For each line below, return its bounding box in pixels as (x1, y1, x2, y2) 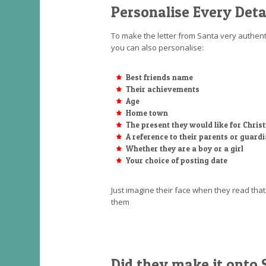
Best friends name (126, 72, 193, 82)
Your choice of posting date (126, 156, 227, 165)
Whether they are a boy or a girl (126, 144, 243, 153)
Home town (126, 108, 168, 118)
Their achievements (126, 84, 199, 94)
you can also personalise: (111, 42, 204, 53)
